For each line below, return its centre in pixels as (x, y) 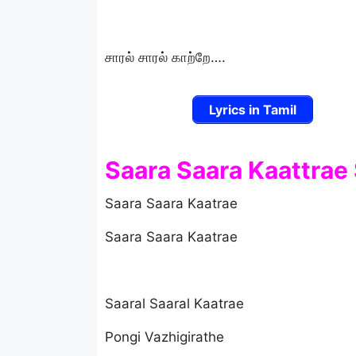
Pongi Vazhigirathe (164, 337)
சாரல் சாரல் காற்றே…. (165, 57)
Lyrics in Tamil (252, 109)
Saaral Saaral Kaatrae (174, 304)
